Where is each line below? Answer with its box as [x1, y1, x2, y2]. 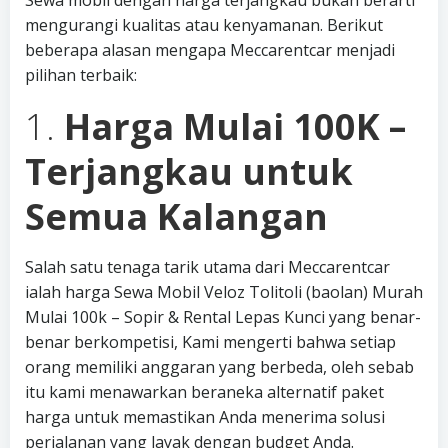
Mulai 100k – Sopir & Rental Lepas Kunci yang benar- [25, 306, 421, 328]
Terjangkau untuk [25, 147, 353, 196]
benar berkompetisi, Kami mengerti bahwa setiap [25, 331, 396, 353]
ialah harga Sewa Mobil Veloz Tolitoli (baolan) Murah [25, 281, 423, 303]
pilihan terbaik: [25, 64, 137, 86]
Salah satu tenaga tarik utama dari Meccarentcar [25, 256, 390, 278]
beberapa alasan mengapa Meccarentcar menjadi [25, 39, 395, 61]
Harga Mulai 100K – [64, 102, 406, 151]
